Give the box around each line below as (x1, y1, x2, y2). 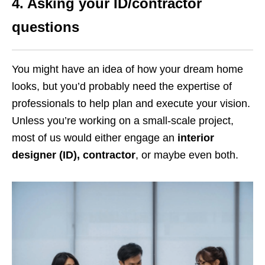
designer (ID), (12, 149, 80, 161)
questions (12, 19, 79, 35)
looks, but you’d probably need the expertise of (12, 80, 232, 93)
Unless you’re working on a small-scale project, (12, 115, 234, 127)
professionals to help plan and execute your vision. (12, 98, 250, 110)
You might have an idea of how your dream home (12, 63, 243, 76)
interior (177, 132, 214, 144)
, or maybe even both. (135, 149, 238, 161)
